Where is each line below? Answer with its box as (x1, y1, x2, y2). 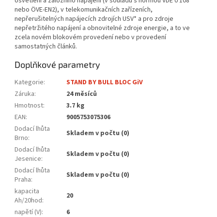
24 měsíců (66, 89, 97, 99)
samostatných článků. (15, 42, 77, 52)
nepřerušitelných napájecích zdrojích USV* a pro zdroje (15, 14, 173, 24)
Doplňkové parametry (15, 59, 100, 70)
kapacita (15, 186, 39, 197)
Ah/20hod (15, 196, 42, 206)
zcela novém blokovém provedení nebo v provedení (15, 32, 166, 43)
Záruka (15, 89, 34, 99)
